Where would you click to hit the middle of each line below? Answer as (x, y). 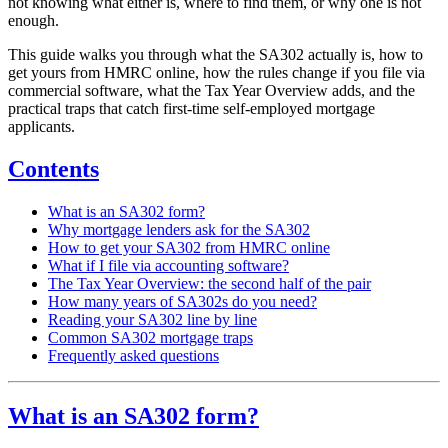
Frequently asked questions (133, 356)
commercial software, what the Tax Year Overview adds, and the (211, 91)
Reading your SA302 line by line (152, 320)
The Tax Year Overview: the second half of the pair (209, 284)
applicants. (41, 127)
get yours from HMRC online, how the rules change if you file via (216, 73)
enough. (33, 21)
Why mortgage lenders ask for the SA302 (179, 230)
